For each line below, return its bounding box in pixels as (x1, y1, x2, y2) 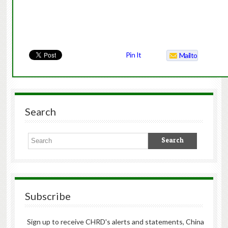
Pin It (125, 50, 141, 59)
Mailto (179, 50, 197, 60)
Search (24, 105, 56, 118)
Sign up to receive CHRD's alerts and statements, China (26, 217, 204, 226)
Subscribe (24, 189, 71, 202)
